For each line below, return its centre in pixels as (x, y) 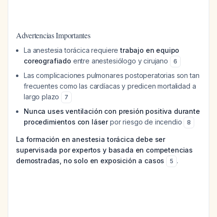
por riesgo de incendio (146, 122)
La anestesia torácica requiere (72, 50)
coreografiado (47, 61)
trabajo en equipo (150, 50)
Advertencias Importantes (53, 35)
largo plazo (43, 97)
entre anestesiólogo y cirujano (120, 61)
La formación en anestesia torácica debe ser (91, 139)
